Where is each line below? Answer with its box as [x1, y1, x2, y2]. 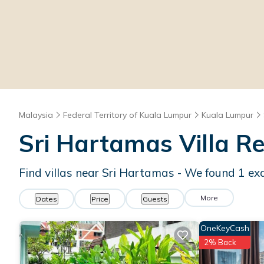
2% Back [204, 237, 236, 247]
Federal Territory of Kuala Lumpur [63, 109, 192, 120]
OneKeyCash [200, 222, 249, 233]
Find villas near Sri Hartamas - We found [19, 165, 238, 180]
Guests [143, 194, 167, 203]
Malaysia [19, 109, 53, 120]
